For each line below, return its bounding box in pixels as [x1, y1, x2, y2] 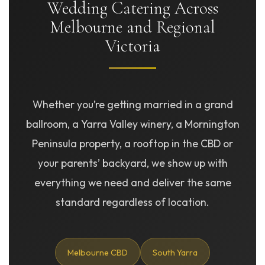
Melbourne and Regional [50, 16, 215, 37]
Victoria [105, 35, 160, 56]
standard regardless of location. [56, 195, 209, 209]
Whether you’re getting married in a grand [32, 97, 233, 111]
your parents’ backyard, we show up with [37, 156, 228, 170]
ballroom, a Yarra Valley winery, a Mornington [25, 117, 240, 131]
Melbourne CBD [67, 247, 128, 258]
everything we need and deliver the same [34, 175, 231, 189]
